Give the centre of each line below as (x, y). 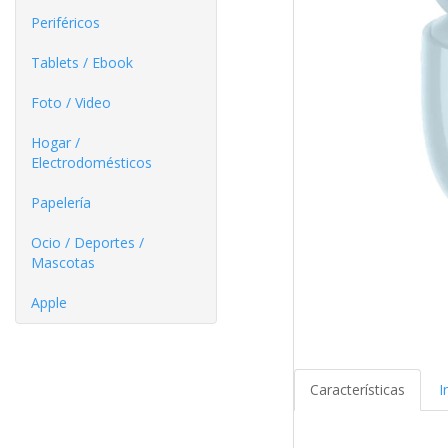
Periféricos (65, 22)
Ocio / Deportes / (87, 242)
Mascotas (63, 262)
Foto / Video (71, 102)
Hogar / (55, 142)
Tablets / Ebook (82, 62)
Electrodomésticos (91, 162)
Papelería (61, 202)
